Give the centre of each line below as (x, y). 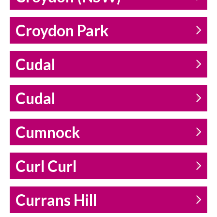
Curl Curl (46, 166)
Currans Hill (56, 200)
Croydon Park (62, 31)
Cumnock (48, 132)
